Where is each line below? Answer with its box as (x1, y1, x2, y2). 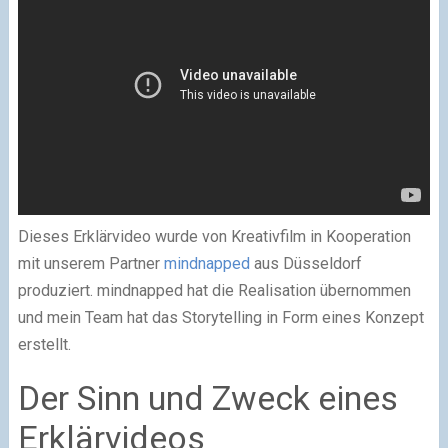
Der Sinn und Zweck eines (17, 378, 398, 418)
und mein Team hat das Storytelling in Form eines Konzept (17, 308, 424, 327)
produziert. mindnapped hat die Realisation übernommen (17, 281, 411, 300)
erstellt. (17, 335, 71, 354)
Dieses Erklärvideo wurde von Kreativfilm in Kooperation (17, 227, 411, 246)
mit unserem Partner (17, 254, 164, 273)
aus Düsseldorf (249, 254, 362, 273)
